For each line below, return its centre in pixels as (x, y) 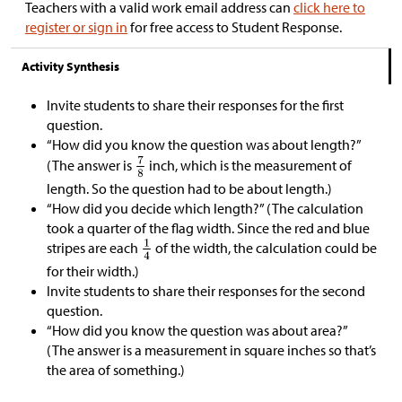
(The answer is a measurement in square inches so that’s (211, 350)
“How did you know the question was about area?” (197, 331)
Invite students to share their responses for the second (206, 291)
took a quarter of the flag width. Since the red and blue (208, 228)
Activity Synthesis (70, 67)
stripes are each (94, 248)
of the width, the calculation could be (264, 248)
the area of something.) (116, 370)
